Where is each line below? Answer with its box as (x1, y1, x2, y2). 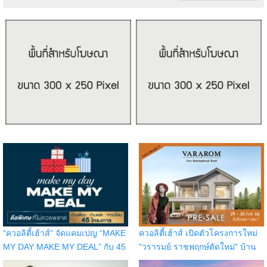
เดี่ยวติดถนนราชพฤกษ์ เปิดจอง (138, 255, 250, 265)
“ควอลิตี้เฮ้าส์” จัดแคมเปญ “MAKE (3, 228, 126, 238)
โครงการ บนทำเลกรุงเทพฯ (3, 255, 101, 265)
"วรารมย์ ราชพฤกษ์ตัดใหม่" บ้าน (138, 241, 256, 252)
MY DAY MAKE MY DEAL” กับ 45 (3, 241, 126, 252)
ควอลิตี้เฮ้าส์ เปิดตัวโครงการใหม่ (138, 228, 257, 238)
